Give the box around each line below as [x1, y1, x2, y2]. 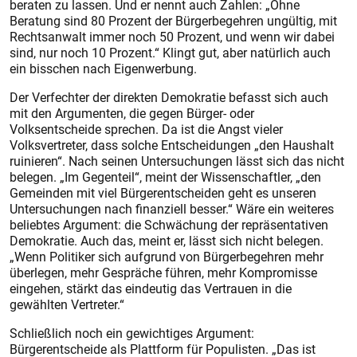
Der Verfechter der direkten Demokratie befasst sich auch [10, 88, 328, 106]
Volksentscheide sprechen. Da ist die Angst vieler [10, 120, 283, 138]
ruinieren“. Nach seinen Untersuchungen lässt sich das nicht [10, 152, 344, 170]
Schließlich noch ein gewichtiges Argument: [10, 324, 254, 342]
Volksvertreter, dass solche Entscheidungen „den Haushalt [10, 136, 334, 154]
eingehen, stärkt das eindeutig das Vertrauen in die [10, 280, 292, 297]
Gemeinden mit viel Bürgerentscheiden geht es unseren [10, 184, 316, 202]
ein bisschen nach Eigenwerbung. [10, 60, 197, 77]
